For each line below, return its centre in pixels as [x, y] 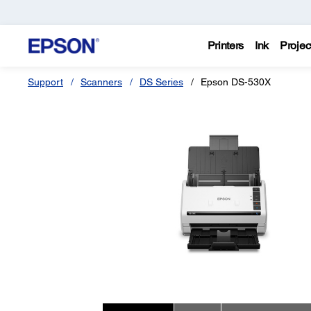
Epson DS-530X [236, 82]
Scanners [101, 82]
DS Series [161, 82]
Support [45, 82]
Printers [226, 45]
